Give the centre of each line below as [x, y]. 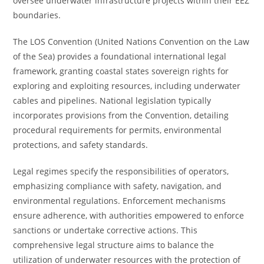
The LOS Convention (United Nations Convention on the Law [131, 42]
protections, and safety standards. [81, 145]
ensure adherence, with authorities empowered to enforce [129, 215]
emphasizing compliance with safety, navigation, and [118, 186]
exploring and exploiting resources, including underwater [127, 86]
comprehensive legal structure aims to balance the [114, 245]
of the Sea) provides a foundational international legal [120, 56]
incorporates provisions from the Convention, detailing [121, 115]
